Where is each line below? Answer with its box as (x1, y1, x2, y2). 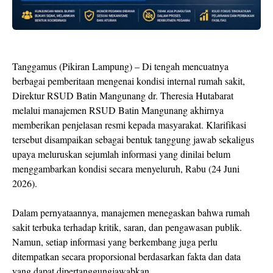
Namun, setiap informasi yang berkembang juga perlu (12, 235, 218, 248)
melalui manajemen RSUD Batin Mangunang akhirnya (12, 103, 224, 116)
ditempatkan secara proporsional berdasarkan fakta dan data (12, 249, 241, 263)
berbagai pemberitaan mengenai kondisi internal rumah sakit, (12, 74, 245, 87)
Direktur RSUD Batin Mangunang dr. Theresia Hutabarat (12, 88, 233, 102)
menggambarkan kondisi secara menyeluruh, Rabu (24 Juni (12, 161, 239, 175)
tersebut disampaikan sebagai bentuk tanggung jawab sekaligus (12, 132, 254, 146)
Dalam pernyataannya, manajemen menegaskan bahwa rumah (12, 205, 250, 219)
